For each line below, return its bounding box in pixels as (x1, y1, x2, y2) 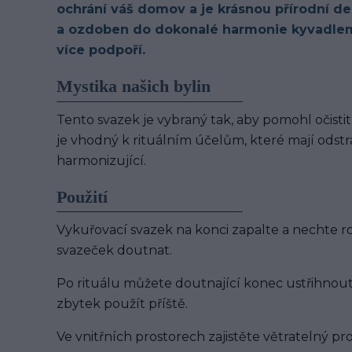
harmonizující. (57, 153, 149, 168)
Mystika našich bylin (57, 76, 211, 96)
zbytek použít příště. (57, 296, 188, 311)
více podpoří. (57, 42, 145, 57)
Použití (57, 187, 108, 207)
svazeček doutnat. (57, 243, 175, 258)
